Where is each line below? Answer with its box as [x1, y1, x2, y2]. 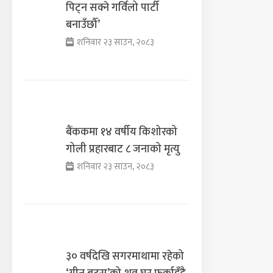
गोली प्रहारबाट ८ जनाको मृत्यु [66, 140, 180, 158]
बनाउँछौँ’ [66, 16, 101, 35]
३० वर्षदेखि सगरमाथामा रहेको [66, 247, 185, 266]
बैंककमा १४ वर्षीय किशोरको [66, 122, 178, 141]
